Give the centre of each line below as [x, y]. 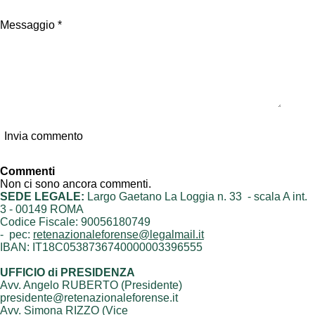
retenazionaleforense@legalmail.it [118, 234]
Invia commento [44, 136]
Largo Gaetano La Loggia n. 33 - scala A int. [196, 196]
